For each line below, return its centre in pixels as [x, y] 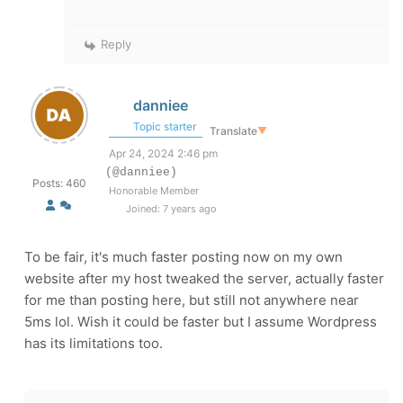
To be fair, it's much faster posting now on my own [184, 257]
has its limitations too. [94, 343]
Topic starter [163, 126]
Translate [233, 130]
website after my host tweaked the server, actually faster [204, 278]
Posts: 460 [59, 183]
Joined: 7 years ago [170, 209]
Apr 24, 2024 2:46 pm [163, 153]
